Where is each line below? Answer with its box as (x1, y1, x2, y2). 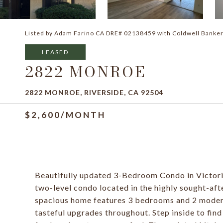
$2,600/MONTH (25, 110, 106, 120)
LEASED (42, 48, 69, 56)
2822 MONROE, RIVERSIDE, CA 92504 (25, 88, 163, 97)
